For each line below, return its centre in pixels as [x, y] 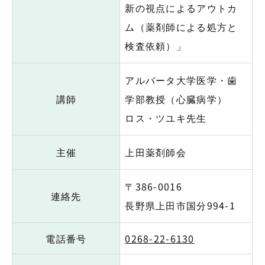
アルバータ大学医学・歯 [181, 80]
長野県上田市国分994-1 [180, 205]
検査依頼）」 [156, 45]
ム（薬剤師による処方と [181, 26]
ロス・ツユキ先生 [166, 117]
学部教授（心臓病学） [176, 98]
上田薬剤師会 [156, 152]
